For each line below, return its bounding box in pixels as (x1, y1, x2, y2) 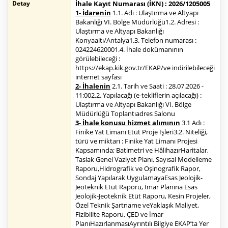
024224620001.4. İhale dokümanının (75, 45, 183, 54)
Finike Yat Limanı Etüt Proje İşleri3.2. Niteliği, (75, 127, 208, 137)
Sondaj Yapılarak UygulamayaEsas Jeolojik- (75, 173, 203, 183)
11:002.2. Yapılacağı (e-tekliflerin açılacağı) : (75, 91, 202, 100)
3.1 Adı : (180, 118, 205, 128)
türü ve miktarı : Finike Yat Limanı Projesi (75, 136, 197, 146)
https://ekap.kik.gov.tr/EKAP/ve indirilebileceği (75, 63, 215, 73)
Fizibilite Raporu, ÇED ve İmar (75, 210, 163, 219)
